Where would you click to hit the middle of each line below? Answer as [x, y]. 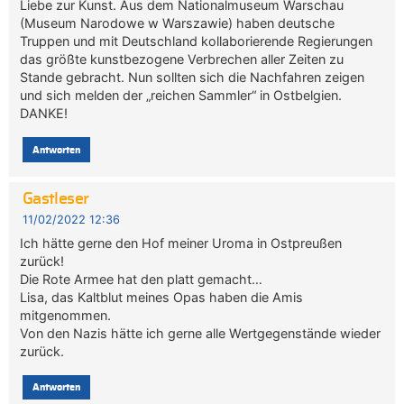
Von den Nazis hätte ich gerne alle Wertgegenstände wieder [201, 333]
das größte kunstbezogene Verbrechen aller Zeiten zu [182, 60]
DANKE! [44, 114]
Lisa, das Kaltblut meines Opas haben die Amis [162, 297]
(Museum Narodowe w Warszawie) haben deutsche [178, 23]
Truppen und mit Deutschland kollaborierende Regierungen [197, 41]
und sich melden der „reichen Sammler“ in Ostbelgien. [181, 96]
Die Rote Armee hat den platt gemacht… [142, 279]
